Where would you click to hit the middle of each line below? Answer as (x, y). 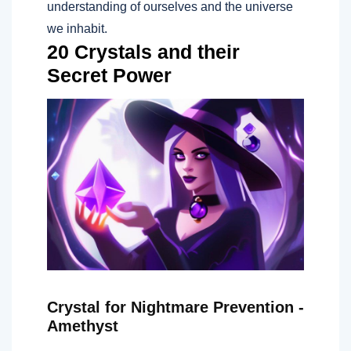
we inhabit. (77, 29)
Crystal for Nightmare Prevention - (175, 307)
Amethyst (83, 326)
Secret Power (109, 76)
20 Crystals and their (143, 52)
